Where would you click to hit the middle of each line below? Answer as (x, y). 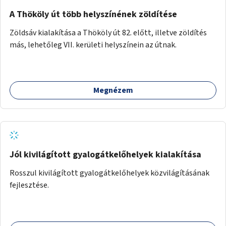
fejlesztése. (29, 185)
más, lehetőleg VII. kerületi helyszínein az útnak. (93, 45)
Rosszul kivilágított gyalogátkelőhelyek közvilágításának (109, 173)
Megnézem (113, 90)
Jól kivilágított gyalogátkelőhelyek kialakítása (105, 154)
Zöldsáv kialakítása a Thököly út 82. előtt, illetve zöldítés (108, 33)
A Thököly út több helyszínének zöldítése (93, 14)
